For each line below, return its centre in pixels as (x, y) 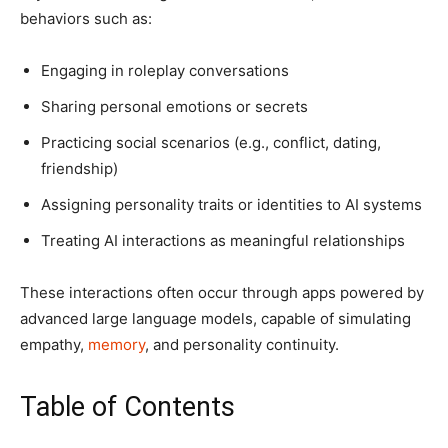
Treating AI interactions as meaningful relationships (223, 241)
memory (116, 345)
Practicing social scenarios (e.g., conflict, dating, (211, 143)
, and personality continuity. (242, 345)
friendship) (79, 169)
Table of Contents (127, 407)
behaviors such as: (86, 19)
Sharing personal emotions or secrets (174, 107)
